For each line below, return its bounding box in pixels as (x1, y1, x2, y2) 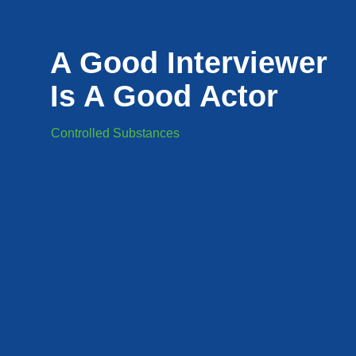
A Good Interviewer (49, 45, 327, 79)
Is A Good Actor (49, 79, 278, 113)
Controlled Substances (50, 126, 180, 140)
